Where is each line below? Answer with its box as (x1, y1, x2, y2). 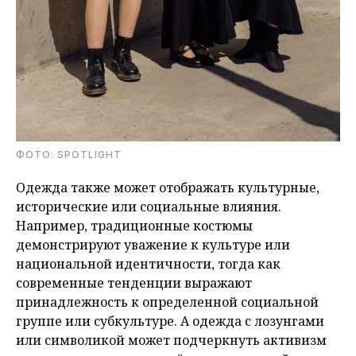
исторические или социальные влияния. (16, 198, 281, 216)
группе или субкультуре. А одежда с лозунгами (16, 312, 324, 331)
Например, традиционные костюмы (16, 217, 253, 235)
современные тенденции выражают (16, 274, 252, 292)
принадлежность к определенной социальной (16, 293, 319, 311)
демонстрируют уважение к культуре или (16, 236, 290, 254)
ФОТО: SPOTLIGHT (16, 149, 122, 161)
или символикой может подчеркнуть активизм (16, 331, 327, 350)
